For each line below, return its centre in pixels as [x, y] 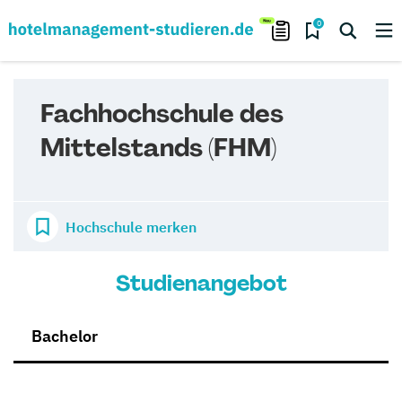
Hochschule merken [131, 227]
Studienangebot [201, 283]
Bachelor [65, 336]
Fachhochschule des [162, 114]
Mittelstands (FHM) [158, 148]
